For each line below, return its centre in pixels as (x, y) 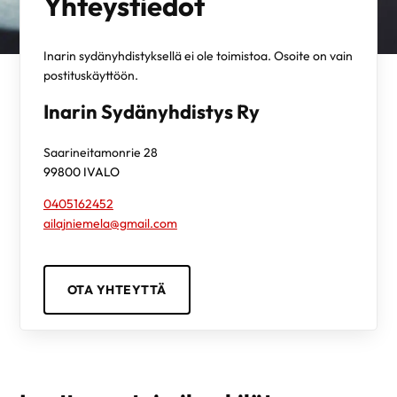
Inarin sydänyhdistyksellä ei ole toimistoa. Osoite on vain (198, 56)
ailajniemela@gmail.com (110, 223)
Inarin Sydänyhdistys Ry (151, 112)
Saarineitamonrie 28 (100, 153)
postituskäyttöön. (90, 76)
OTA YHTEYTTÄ (117, 289)
